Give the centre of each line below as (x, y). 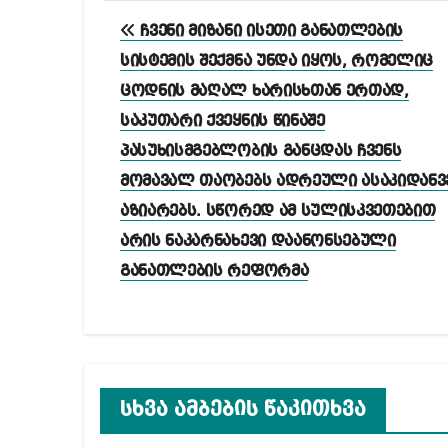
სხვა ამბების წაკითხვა (243, 409)
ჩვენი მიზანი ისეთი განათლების (269, 31)
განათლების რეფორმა (214, 271)
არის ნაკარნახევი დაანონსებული (258, 241)
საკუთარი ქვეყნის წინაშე (222, 121)
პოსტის (166, 19)
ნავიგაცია (191, 60)
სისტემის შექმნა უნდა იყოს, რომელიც (277, 61)
